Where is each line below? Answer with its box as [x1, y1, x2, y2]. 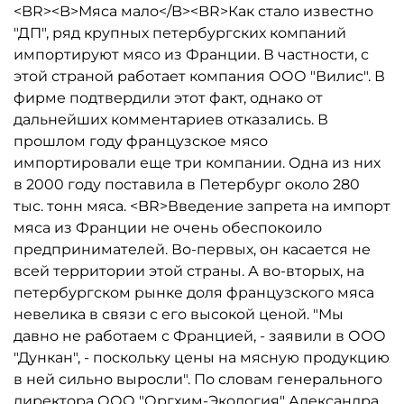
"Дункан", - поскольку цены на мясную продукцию [14, 349, 390, 366]
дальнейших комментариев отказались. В [14, 111, 328, 128]
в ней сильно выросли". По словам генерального [14, 371, 382, 388]
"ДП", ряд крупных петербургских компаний [14, 24, 346, 41]
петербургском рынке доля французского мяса [14, 284, 374, 301]
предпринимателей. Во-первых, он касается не [14, 241, 371, 258]
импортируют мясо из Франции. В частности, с [14, 46, 369, 63]
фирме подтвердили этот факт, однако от [14, 89, 323, 106]
